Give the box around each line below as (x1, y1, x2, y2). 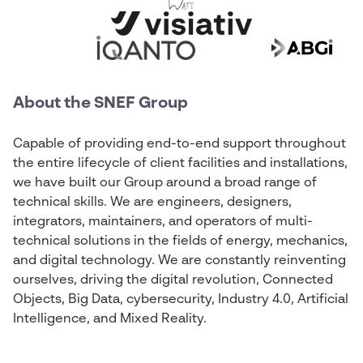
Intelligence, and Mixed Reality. (13, 313, 207, 326)
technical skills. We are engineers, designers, (13, 196, 292, 209)
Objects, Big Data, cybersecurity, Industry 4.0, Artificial (13, 293, 348, 306)
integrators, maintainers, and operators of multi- (13, 216, 313, 228)
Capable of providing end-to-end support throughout (13, 138, 346, 151)
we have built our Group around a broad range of (13, 177, 317, 190)
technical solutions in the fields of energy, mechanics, (13, 235, 348, 248)
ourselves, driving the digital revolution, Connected (13, 274, 333, 287)
